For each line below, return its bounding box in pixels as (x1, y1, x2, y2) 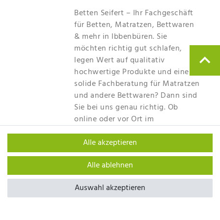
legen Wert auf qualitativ (74, 54, 165, 67)
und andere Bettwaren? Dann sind (74, 89, 197, 102)
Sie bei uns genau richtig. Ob (74, 101, 178, 114)
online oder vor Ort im (74, 112, 154, 126)
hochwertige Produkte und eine (74, 65, 189, 79)
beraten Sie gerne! (74, 136, 139, 149)
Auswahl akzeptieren (75, 182, 145, 194)
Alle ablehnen (87, 159, 133, 172)
